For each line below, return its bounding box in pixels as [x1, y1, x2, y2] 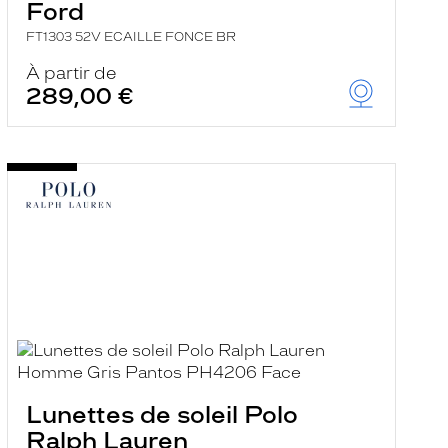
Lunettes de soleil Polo [25, 400, 298, 429]
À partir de [25, 63, 117, 83]
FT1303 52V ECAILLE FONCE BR [25, 30, 236, 44]
